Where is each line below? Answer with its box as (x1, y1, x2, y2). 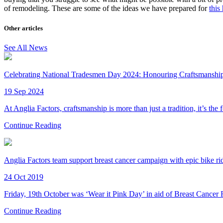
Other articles (4, 24, 43, 32)
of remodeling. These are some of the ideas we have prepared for (4, 4, 209, 13)
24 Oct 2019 (4, 172, 43, 181)
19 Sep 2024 (4, 87, 44, 96)
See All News (4, 43, 47, 52)
